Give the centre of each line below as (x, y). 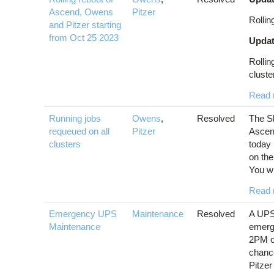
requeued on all (79, 131)
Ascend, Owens (81, 12)
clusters (65, 144)
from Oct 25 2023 (84, 38)
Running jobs (75, 119)
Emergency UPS (83, 214)
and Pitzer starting (85, 25)
